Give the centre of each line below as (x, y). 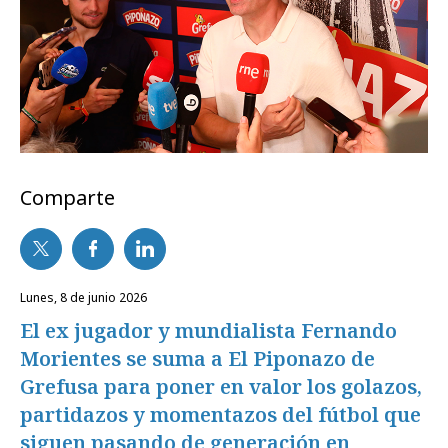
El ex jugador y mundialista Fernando (208, 330)
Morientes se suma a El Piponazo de (197, 358)
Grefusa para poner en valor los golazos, (221, 386)
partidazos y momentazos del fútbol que (220, 414)
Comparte (67, 197)
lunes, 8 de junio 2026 (86, 297)
